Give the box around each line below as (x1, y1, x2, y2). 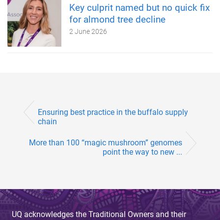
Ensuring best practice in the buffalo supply (38, 107, 188, 117)
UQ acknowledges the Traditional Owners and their (12, 209, 186, 219)
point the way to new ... (103, 147, 182, 157)
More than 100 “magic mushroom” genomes (29, 137, 182, 147)
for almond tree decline (69, 14, 165, 26)
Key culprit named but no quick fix (69, 2, 210, 14)
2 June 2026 (69, 27, 107, 36)
